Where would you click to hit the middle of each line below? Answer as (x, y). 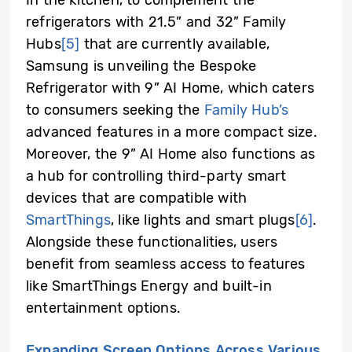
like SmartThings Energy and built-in (149, 286)
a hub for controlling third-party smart (156, 176)
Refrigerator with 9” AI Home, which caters (170, 88)
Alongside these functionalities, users (152, 242)
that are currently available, (175, 44)
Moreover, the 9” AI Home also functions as (171, 154)
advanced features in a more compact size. (172, 132)
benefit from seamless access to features (166, 264)
